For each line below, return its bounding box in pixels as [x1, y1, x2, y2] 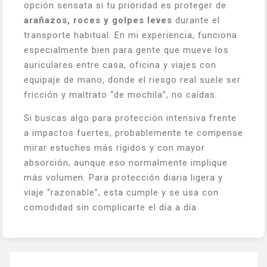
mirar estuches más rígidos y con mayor [24, 142, 205, 153]
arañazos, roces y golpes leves [24, 15, 172, 26]
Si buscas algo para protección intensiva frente [24, 113, 237, 123]
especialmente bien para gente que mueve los [24, 45, 229, 55]
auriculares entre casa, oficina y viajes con [24, 60, 216, 70]
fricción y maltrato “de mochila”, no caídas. [24, 89, 218, 100]
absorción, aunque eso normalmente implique [24, 157, 228, 168]
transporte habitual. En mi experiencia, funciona [24, 30, 237, 41]
